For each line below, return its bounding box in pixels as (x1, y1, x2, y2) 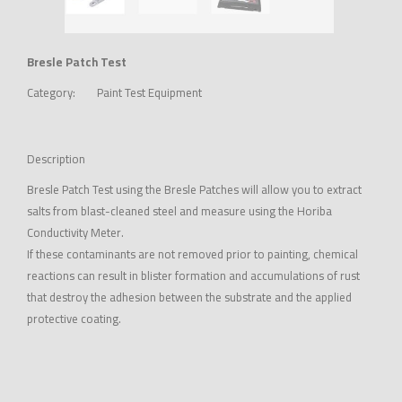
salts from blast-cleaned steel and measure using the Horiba (27, 200, 332, 223)
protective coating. (27, 308, 121, 330)
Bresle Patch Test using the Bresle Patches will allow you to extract (27, 179, 362, 201)
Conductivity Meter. (27, 222, 124, 244)
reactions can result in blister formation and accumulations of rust (27, 265, 360, 287)
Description (27, 148, 85, 170)
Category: (27, 82, 75, 104)
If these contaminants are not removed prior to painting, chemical (27, 243, 358, 266)
